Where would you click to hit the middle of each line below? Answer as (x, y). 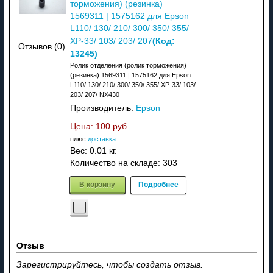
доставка (101, 139)
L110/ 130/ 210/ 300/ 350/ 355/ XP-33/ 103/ (133, 84)
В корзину (97, 184)
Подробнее (158, 184)
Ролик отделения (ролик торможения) (128, 65)
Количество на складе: (116, 163)
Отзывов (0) (42, 47)
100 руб (111, 126)
